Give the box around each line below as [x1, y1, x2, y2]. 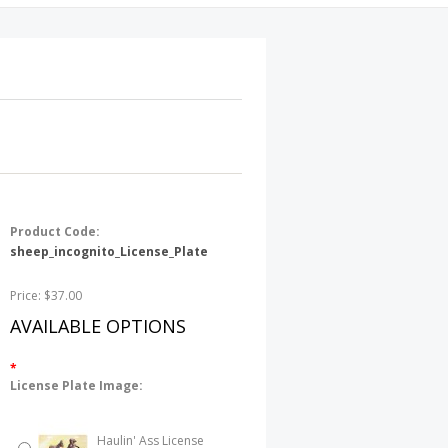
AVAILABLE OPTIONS [10, 314, 186, 338]
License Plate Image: [10, 377, 143, 394]
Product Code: [10, 223, 100, 240]
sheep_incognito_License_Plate [10, 243, 208, 260]
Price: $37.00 [10, 287, 82, 304]
